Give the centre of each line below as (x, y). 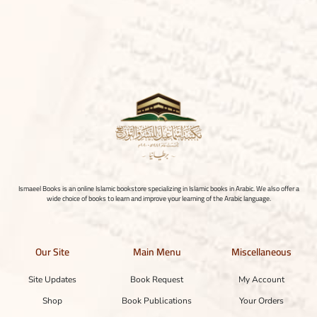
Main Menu (157, 252)
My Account (262, 280)
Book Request (157, 280)
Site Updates (52, 280)
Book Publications (157, 301)
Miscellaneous (262, 252)
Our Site (52, 252)
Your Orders (262, 301)
